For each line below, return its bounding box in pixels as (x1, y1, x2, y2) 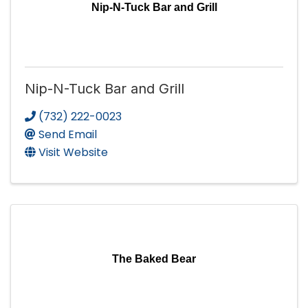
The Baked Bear (112, 252, 196, 265)
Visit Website (38, 144, 108, 160)
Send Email (38, 126, 97, 142)
